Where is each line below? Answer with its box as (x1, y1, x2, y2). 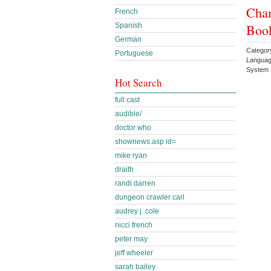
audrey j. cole (115, 207, 159, 215)
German (115, 35, 142, 44)
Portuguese (115, 49, 153, 57)
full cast (115, 96, 140, 104)
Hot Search (115, 76, 162, 90)
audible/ (115, 109, 142, 118)
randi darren (115, 179, 155, 188)
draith (115, 165, 134, 174)
